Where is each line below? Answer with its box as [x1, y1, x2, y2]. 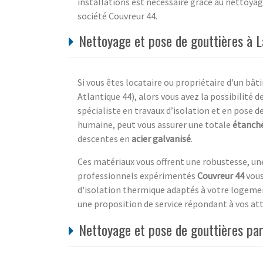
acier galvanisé [131, 132, 191, 144]
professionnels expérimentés [77, 169, 197, 181]
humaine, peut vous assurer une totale [77, 118, 232, 130]
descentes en [77, 132, 131, 144]
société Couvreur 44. [77, 9, 157, 22]
